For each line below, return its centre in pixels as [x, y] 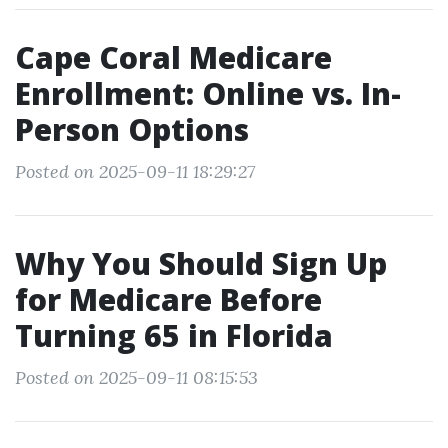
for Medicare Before [168, 299]
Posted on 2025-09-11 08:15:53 [136, 377]
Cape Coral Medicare [173, 57]
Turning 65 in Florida [174, 335]
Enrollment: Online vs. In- [208, 93]
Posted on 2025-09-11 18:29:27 [135, 171]
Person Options [132, 129]
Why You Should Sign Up [201, 263]
